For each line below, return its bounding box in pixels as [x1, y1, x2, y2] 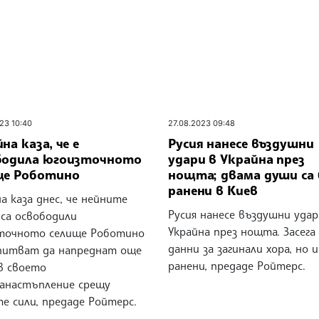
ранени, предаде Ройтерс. [167, 258, 305, 273]
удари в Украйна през [167, 150, 305, 167]
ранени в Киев [167, 182, 258, 198]
